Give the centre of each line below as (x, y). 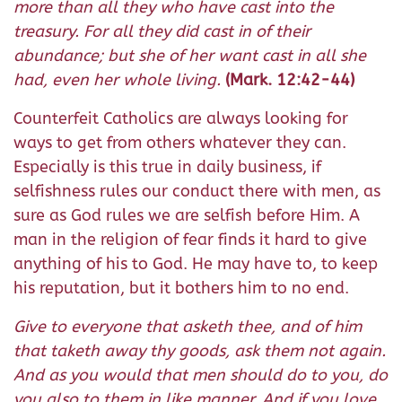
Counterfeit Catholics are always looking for (181, 119)
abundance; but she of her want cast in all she (190, 56)
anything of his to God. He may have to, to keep (196, 264)
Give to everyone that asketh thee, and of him (188, 327)
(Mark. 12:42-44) (290, 80)
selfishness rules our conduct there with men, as (197, 192)
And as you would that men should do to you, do (201, 376)
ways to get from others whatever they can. (180, 143)
